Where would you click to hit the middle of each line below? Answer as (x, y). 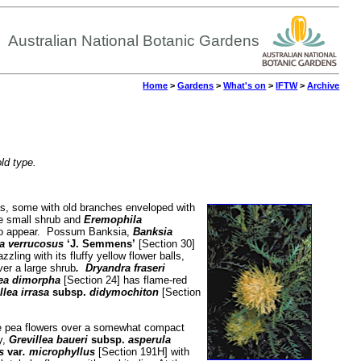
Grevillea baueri (50, 339)
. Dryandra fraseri (120, 268)
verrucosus (35, 244)
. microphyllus (58, 351)
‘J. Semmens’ (101, 244)
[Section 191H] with (142, 351)
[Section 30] (165, 244)
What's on (245, 85)
